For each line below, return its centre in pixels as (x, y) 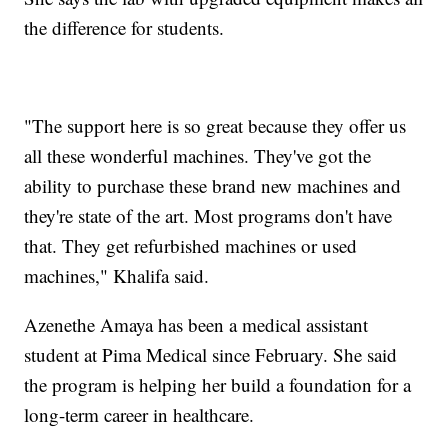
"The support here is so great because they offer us (215, 125)
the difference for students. (124, 27)
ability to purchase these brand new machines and (213, 185)
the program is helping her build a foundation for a (218, 384)
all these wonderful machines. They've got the (198, 155)
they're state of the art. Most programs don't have (208, 215)
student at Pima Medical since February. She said (211, 354)
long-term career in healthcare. (139, 414)
